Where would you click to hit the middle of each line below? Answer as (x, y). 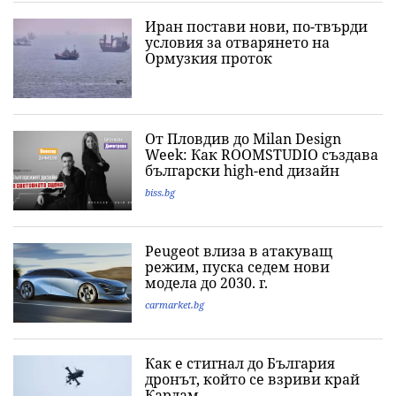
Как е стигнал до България (240, 363)
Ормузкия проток (209, 58)
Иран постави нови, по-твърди (256, 27)
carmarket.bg (175, 305)
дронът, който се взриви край (252, 379)
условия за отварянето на (237, 42)
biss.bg (160, 192)
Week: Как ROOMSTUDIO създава (262, 155)
